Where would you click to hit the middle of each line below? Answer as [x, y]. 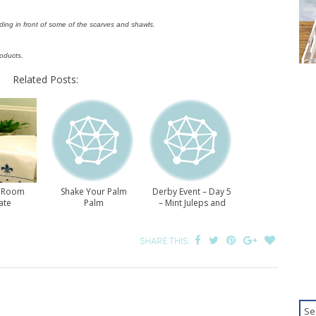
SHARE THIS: [166, 241]
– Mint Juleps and [192, 203]
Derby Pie [192, 214]
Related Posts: [45, 79]
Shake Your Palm [94, 192]
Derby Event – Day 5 [192, 192]
